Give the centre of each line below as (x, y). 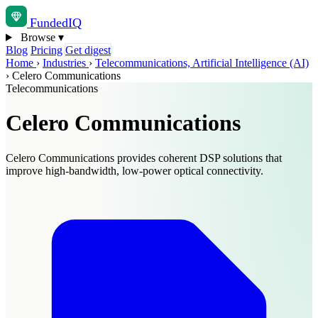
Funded (49, 23)
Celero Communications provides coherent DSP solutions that (144, 158)
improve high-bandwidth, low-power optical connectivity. (135, 170)
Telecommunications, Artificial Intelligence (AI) (202, 63)
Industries (66, 63)
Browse (38, 37)
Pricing (46, 50)
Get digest (88, 50)
